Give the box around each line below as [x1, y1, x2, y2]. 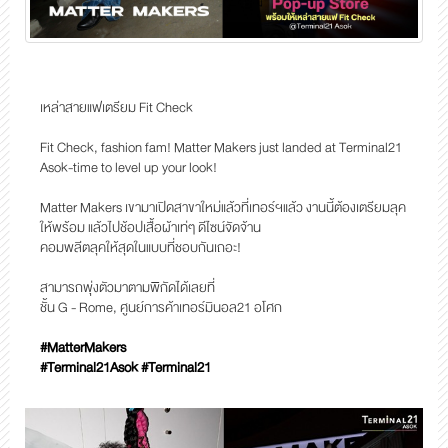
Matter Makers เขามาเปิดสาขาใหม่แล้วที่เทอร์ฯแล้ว [40, 195, 303, 219]
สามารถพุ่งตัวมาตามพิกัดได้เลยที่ [40, 275, 215, 299]
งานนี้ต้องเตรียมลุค [303, 195, 406, 219]
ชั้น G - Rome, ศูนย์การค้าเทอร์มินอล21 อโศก [40, 295, 282, 319]
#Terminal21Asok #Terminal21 [40, 355, 211, 379]
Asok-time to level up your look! [40, 155, 217, 179]
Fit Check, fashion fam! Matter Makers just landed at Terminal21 [40, 135, 402, 159]
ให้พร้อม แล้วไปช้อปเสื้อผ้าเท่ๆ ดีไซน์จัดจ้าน [40, 215, 261, 239]
